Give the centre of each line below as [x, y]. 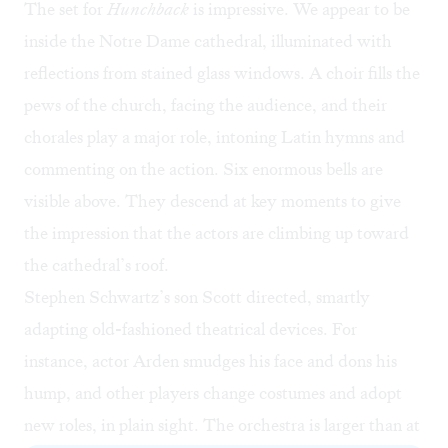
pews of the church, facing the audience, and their [205, 105]
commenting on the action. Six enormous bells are [203, 169]
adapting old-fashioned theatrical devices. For [190, 329]
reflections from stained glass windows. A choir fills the [222, 73]
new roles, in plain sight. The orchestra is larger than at [222, 425]
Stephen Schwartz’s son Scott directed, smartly [197, 297]
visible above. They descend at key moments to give [212, 201]
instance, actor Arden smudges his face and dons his [210, 361]
